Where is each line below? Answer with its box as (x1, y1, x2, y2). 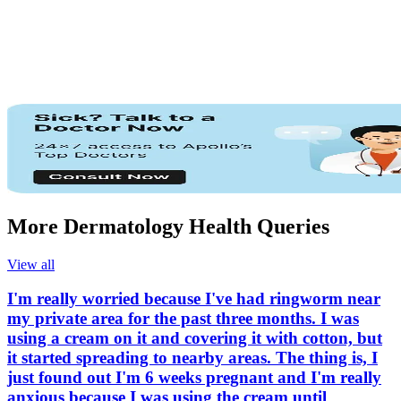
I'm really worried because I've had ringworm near (7, 289, 380, 309)
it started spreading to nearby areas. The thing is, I (7, 348, 378, 368)
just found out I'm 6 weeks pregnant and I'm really (7, 368, 381, 388)
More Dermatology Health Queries (7, 214, 329, 238)
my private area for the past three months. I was (7, 309, 359, 328)
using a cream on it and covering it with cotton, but (7, 328, 382, 348)
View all (7, 256, 55, 272)
